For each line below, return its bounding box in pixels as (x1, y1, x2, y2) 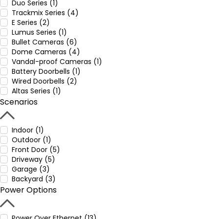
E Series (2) (12, 18, 50, 27)
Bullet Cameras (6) (12, 37, 77, 47)
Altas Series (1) (12, 86, 61, 96)
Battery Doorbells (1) (12, 66, 81, 76)
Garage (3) (12, 164, 50, 174)
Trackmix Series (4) (12, 8, 79, 18)
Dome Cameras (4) (12, 47, 80, 57)
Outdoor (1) (12, 135, 51, 145)
